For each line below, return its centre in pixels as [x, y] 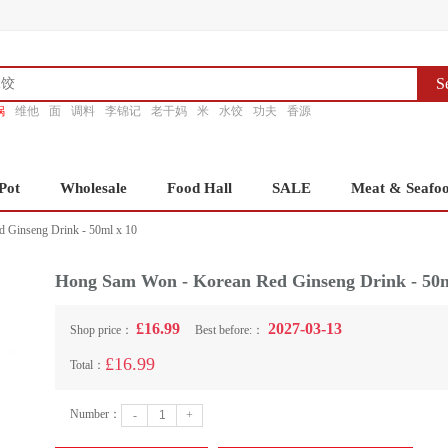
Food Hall [199, 188]
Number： [95, 414]
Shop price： [103, 330]
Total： [87, 365]
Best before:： [229, 330]
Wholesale [93, 188]
